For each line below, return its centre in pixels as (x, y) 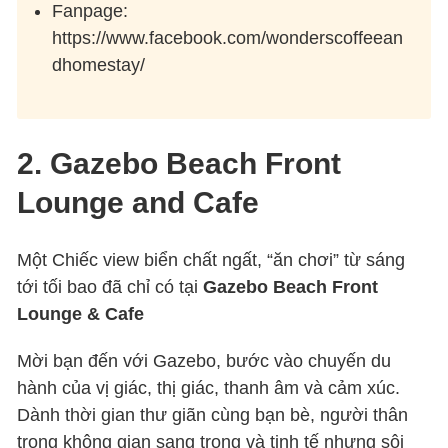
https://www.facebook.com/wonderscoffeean (228, 38)
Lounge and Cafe (138, 203)
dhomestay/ (99, 65)
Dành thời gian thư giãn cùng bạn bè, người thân (213, 415)
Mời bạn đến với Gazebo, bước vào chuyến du (204, 361)
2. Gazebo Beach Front (179, 164)
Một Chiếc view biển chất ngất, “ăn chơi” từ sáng (211, 260)
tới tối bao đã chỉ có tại (110, 287)
